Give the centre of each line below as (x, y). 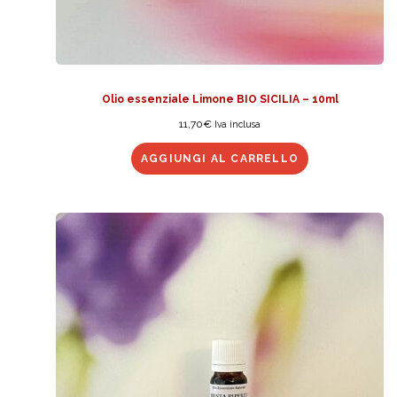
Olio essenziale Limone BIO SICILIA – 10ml (220, 100)
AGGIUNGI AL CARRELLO (220, 159)
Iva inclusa (237, 125)
